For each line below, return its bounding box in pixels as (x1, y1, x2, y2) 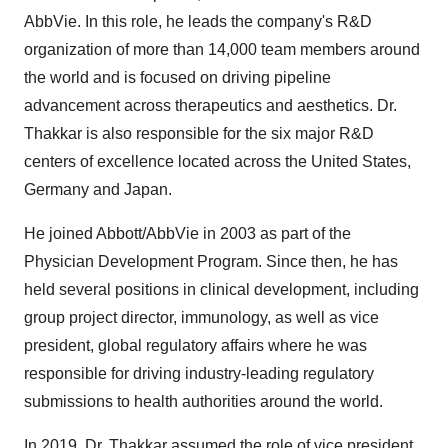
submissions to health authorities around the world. (24, 393, 383, 410)
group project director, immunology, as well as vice (24, 309, 379, 326)
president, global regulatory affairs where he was (24, 337, 367, 354)
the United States (285, 153, 407, 170)
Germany (24, 181, 89, 198)
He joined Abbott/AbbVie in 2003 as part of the (24, 225, 351, 242)
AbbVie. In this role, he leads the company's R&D (24, 13, 372, 30)
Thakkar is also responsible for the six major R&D (24, 125, 374, 142)
